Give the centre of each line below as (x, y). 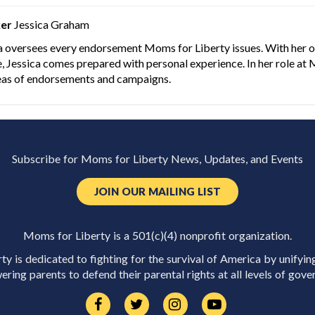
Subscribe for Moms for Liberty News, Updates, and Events (157, 159)
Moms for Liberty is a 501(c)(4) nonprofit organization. (157, 236)
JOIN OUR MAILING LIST (157, 192)
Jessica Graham (50, 24)
